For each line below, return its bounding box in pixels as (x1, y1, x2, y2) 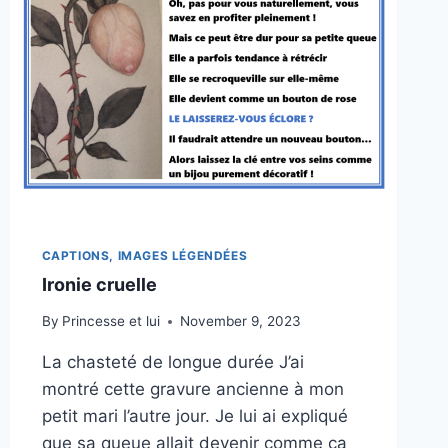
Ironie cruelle (41, 273, 157, 295)
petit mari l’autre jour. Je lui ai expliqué (41, 406, 348, 427)
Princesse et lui (61, 313, 160, 330)
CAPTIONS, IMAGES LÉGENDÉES (41, 247, 248, 263)
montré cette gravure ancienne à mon (41, 379, 344, 400)
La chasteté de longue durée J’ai (41, 352, 304, 373)
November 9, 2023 (179, 313, 301, 330)
